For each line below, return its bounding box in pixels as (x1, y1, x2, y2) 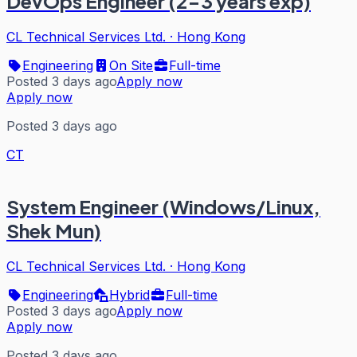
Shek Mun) (6, 218, 101, 242)
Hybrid (109, 286, 150, 303)
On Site (109, 57, 153, 73)
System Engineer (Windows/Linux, (6, 194, 320, 218)
